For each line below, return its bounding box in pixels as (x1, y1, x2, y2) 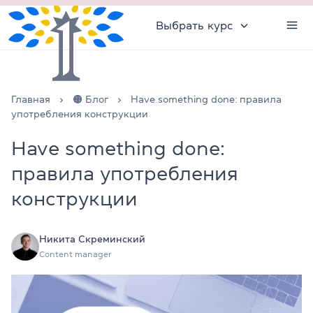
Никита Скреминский (39, 234, 145, 244)
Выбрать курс (155, 19, 233, 31)
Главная (11, 94, 50, 104)
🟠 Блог (73, 94, 108, 104)
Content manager (39, 250, 112, 259)
